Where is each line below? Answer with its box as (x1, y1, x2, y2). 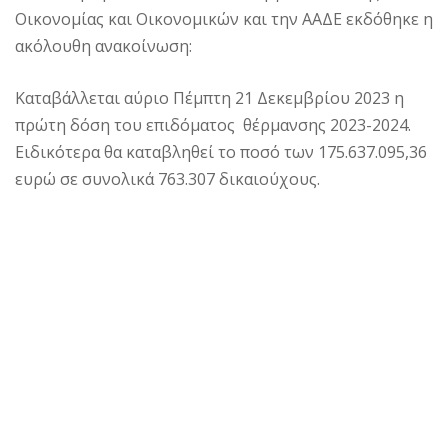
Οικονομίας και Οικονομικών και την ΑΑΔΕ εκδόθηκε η (15, 7, 433, 30)
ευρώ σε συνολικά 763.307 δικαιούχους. (15, 167, 320, 190)
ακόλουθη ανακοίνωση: (15, 34, 192, 57)
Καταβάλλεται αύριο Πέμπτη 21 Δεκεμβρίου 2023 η (15, 86, 404, 109)
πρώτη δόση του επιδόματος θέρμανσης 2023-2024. (15, 113, 411, 136)
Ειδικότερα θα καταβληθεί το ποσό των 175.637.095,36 (15, 140, 427, 163)
